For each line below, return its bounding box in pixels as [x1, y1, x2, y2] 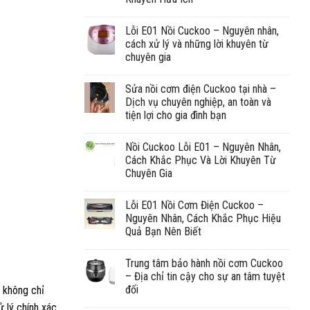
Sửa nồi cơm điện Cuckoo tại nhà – [125, 82, 276, 95]
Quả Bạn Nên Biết [125, 224, 201, 238]
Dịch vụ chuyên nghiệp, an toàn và [125, 95, 271, 109]
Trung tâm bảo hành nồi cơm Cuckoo [125, 256, 283, 270]
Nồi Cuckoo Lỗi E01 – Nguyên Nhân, [125, 140, 281, 154]
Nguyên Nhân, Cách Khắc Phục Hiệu [125, 211, 281, 225]
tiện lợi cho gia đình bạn [125, 108, 226, 122]
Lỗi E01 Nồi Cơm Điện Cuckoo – [125, 198, 264, 212]
